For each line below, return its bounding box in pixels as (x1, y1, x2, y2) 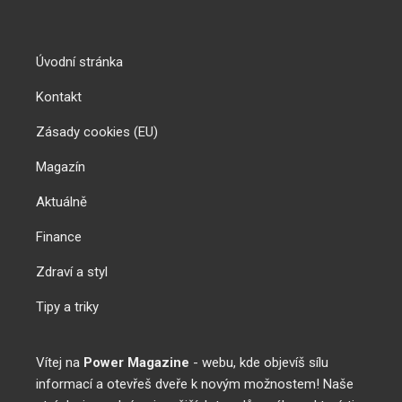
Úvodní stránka (36, 54, 123, 71)
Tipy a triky (36, 299, 99, 316)
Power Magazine (83, 354, 189, 371)
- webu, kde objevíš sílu (189, 354, 328, 371)
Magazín (36, 159, 85, 176)
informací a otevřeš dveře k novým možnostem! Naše (36, 376, 354, 393)
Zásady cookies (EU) (36, 124, 158, 141)
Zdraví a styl (36, 264, 108, 281)
